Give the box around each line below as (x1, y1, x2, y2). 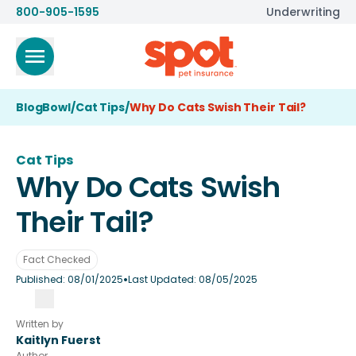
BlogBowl (16, 99, 71, 115)
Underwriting (266, 4, 340, 20)
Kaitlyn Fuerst (16, 332, 101, 348)
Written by (16, 317, 64, 331)
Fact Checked (23, 253, 91, 266)
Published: (16, 273, 68, 286)
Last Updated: (128, 273, 199, 286)
